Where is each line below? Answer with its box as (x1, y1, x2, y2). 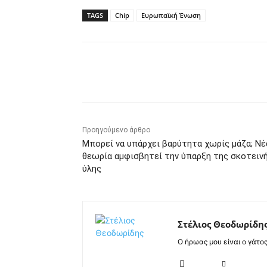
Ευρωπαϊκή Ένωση (141, 11, 201, 20)
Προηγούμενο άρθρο (82, 126, 150, 135)
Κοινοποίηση (110, 68, 153, 77)
